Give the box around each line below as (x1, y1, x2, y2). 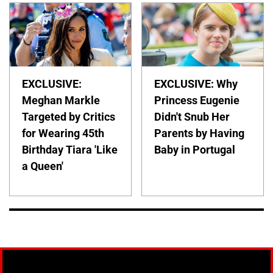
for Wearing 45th (22, 127, 104, 140)
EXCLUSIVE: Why (154, 77, 238, 91)
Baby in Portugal (154, 143, 236, 157)
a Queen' (22, 160, 63, 173)
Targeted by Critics (22, 110, 115, 124)
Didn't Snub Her (154, 110, 230, 124)
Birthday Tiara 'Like (22, 143, 118, 157)
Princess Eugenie (154, 94, 240, 107)
